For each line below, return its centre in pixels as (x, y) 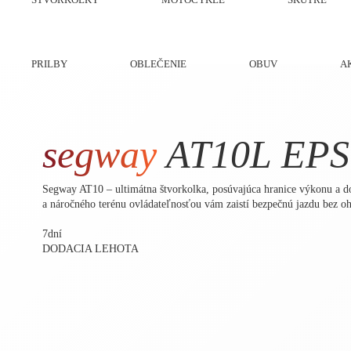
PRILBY (49, 64)
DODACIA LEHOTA (90, 249)
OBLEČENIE (158, 64)
